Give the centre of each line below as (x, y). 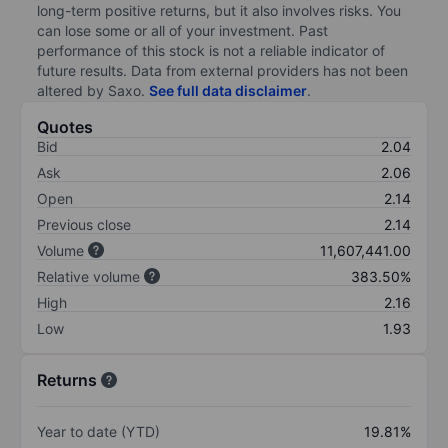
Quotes (65, 126)
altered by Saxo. (93, 90)
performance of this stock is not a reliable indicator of (211, 50)
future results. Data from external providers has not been (222, 70)
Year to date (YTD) (98, 431)
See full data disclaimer (228, 90)
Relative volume (88, 276)
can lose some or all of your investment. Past (182, 30)
